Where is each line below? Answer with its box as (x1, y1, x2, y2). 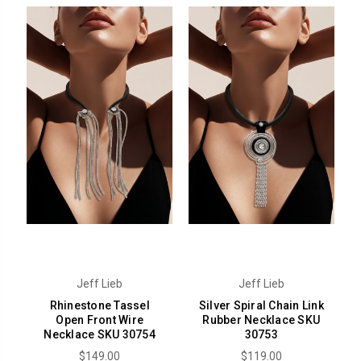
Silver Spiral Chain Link (198, 298, 324, 312)
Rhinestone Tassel (49, 298, 150, 312)
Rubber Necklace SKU (202, 313, 321, 326)
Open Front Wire (56, 313, 144, 326)
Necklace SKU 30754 (44, 327, 156, 341)
